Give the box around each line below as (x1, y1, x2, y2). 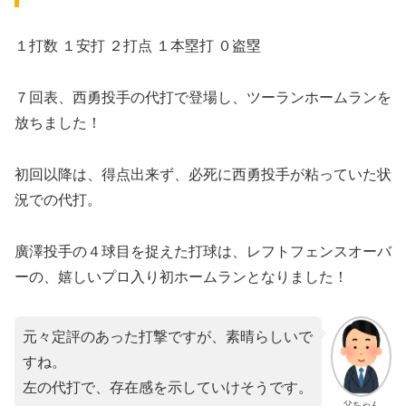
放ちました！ (14, 115, 101, 131)
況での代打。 (14, 191, 101, 208)
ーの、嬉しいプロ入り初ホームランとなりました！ (14, 268, 348, 285)
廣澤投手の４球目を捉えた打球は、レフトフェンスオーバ (14, 243, 391, 259)
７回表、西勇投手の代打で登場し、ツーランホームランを (14, 90, 391, 106)
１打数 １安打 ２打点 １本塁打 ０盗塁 (14, 38, 261, 54)
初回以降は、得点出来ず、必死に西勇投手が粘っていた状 (14, 166, 391, 182)
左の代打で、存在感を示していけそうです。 (23, 379, 313, 395)
